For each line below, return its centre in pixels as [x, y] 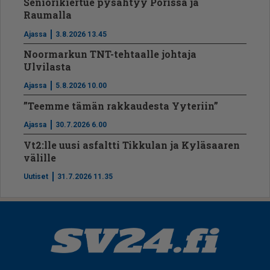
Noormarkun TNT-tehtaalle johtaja [110, 54]
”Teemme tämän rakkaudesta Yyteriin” [121, 105]
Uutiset [36, 176]
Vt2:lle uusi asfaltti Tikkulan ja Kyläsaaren [132, 145]
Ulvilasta [48, 67]
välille [40, 157]
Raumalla [48, 15]
